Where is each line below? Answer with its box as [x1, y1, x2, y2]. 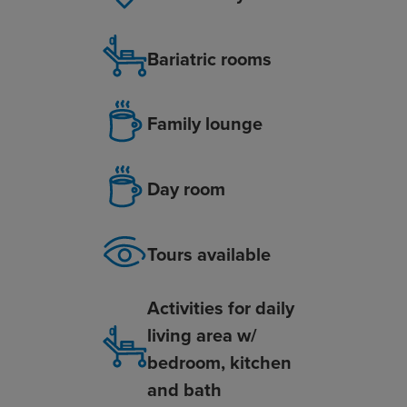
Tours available [146, 241, 271, 268]
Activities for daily [146, 294, 294, 322]
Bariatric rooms [146, 45, 272, 72]
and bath [146, 376, 222, 403]
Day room [146, 175, 225, 203]
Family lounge [146, 110, 263, 137]
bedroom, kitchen [146, 349, 292, 376]
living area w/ [146, 322, 257, 349]
